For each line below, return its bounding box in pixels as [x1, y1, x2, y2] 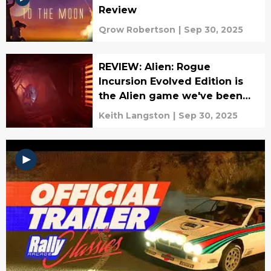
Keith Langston [98, 109, 170, 121]
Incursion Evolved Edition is [98, 75, 243, 87]
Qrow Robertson [98, 24, 175, 35]
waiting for [98, 104, 156, 116]
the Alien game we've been [98, 90, 243, 102]
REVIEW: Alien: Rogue [98, 60, 211, 73]
